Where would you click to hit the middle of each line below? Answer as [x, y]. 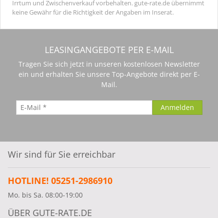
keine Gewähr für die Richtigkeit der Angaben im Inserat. [93, 12]
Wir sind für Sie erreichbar [62, 154]
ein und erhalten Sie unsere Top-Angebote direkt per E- [109, 74]
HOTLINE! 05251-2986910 [60, 180]
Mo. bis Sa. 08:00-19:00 [45, 195]
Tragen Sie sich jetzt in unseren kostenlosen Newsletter [109, 64]
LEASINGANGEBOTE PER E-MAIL [109, 49]
